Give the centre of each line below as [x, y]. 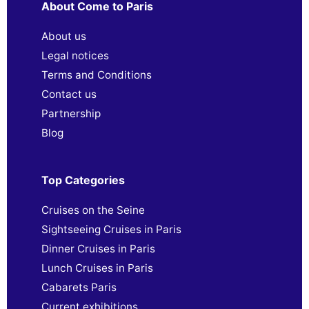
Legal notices [75, 55]
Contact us [69, 94]
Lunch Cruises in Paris [97, 268]
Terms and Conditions [97, 74]
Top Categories [83, 180]
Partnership [71, 113]
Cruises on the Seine [93, 210]
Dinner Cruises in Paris [98, 248]
